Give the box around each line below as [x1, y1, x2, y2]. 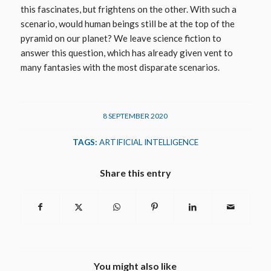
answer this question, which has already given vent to [20, 47, 233, 58]
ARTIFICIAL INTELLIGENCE [99, 137, 198, 147]
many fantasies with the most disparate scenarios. [20, 61, 220, 73]
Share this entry [99, 166, 171, 178]
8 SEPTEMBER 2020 [103, 111, 168, 120]
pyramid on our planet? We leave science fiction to [20, 32, 221, 44]
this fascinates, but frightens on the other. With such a [20, 3, 237, 15]
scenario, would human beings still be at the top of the [20, 18, 235, 29]
